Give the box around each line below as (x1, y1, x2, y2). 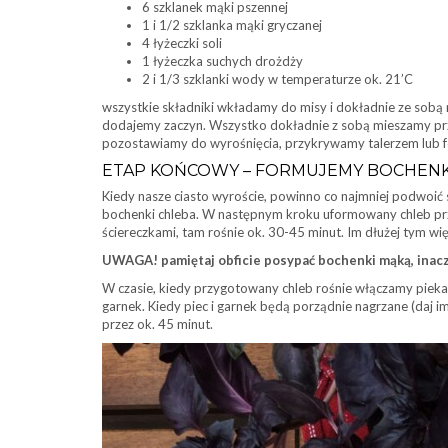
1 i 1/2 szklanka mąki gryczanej (142, 17, 322, 33)
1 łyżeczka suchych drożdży (142, 53, 303, 69)
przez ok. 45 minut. (102, 316, 213, 332)
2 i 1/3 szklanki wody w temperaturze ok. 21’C (142, 71, 413, 87)
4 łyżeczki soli (142, 35, 222, 51)
